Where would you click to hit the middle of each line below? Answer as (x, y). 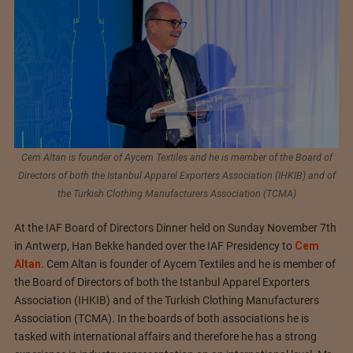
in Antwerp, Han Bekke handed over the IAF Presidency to (154, 246)
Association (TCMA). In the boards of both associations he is (161, 319)
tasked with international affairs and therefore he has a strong (165, 337)
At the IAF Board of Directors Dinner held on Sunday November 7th (175, 228)
